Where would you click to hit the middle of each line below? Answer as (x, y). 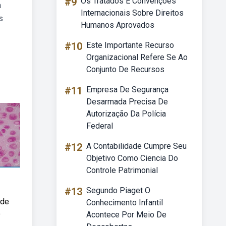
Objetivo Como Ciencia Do (132, 158)
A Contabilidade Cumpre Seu (136, 146)
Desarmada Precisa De (127, 102)
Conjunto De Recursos (125, 69)
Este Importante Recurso (130, 45)
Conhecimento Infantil (125, 203)
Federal (100, 126)
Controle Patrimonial (122, 170)
